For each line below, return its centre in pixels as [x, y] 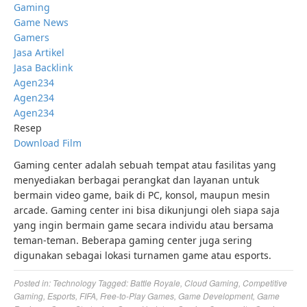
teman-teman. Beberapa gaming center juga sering [133, 241]
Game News [41, 23]
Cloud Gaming [211, 283]
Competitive [265, 283]
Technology [74, 283]
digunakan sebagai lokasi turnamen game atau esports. [143, 256]
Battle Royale [155, 283]
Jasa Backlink [43, 68]
